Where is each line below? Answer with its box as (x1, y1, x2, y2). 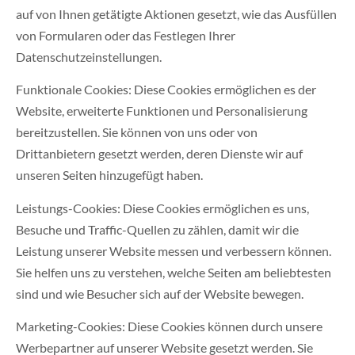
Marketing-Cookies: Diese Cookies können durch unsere (16, 319, 323, 334)
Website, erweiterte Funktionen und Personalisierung (16, 103, 307, 119)
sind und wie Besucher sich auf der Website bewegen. (16, 285, 303, 301)
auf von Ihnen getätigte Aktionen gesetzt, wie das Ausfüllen (16, 6, 337, 21)
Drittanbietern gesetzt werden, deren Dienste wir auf (16, 146, 303, 162)
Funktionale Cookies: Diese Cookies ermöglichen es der (16, 82, 316, 97)
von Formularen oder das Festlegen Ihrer (16, 27, 235, 43)
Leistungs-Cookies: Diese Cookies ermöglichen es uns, (16, 200, 309, 216)
